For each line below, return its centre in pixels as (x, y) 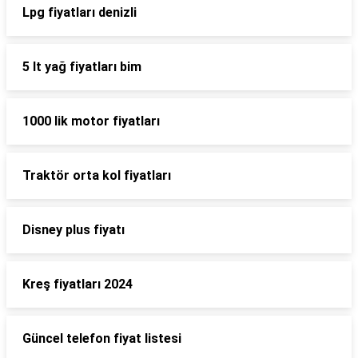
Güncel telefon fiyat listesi (102, 338)
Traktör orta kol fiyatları (97, 175)
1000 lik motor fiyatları (91, 121)
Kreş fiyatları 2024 (78, 284)
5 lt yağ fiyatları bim (82, 67)
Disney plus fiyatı (74, 230)
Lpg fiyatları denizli (80, 12)
